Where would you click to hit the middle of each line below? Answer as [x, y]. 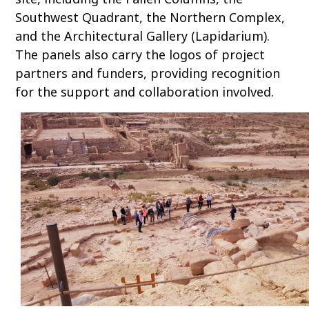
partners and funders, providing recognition [148, 73]
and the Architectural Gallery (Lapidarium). [143, 36]
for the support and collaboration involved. [145, 91]
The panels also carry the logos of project [140, 54]
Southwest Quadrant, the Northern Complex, [150, 17]
